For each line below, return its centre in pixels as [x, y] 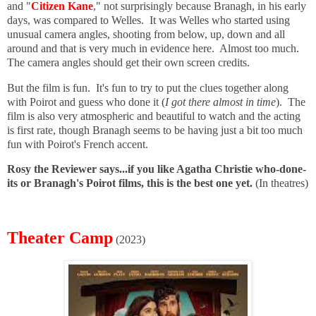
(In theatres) [282, 183]
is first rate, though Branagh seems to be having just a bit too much [155, 130]
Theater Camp [60, 237]
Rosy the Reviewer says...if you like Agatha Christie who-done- [157, 169]
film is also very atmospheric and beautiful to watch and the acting [154, 116]
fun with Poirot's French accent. [78, 144]
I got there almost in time [220, 102]
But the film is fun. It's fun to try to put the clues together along [148, 87]
